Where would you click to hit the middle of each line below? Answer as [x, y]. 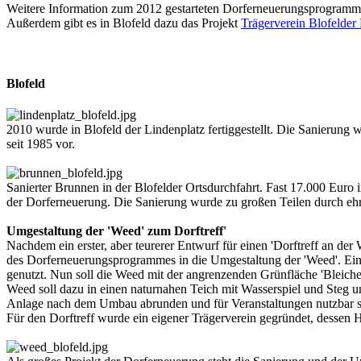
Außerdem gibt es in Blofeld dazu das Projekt [124, 23]
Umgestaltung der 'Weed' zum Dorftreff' [116, 231]
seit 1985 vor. [41, 144]
